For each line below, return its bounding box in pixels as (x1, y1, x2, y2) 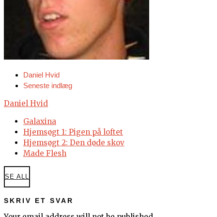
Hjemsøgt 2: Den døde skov (23, 138, 124, 148)
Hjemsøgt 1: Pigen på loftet (23, 127, 123, 137)
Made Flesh (23, 149, 66, 158)
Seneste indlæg (23, 81, 72, 90)
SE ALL (5, 173, 29, 181)
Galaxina (23, 117, 56, 126)
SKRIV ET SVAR (4, 197, 74, 205)
